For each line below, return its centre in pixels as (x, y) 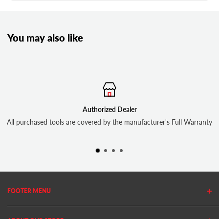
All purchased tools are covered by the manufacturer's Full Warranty (109, 122)
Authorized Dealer (109, 109)
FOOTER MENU (29, 191)
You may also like (45, 38)
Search (18, 209)
